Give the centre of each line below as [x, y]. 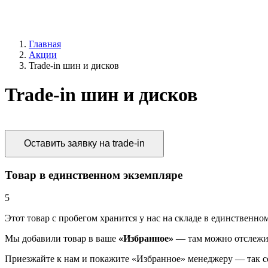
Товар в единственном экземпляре [94, 175]
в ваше [102, 239]
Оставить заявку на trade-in [84, 143]
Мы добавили [34, 239]
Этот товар [27, 218]
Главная [45, 44]
